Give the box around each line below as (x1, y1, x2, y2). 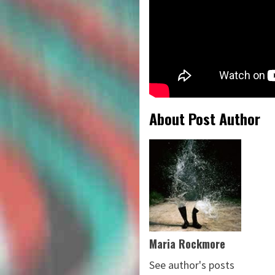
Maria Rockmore (149, 236, 225, 252)
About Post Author (149, 107, 260, 130)
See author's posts (149, 258, 234, 273)
